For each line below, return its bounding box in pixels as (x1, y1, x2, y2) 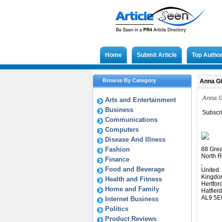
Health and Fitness (105, 175, 162, 183)
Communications (105, 116, 158, 123)
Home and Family (105, 185, 159, 193)
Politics (105, 205, 128, 213)
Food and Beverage (105, 166, 165, 173)
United (201, 166, 219, 173)
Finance (105, 156, 129, 163)
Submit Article (137, 52, 177, 58)
